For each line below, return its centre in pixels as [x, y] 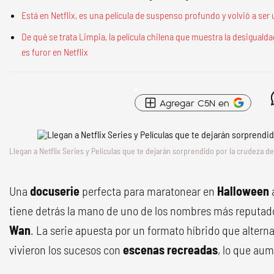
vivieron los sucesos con [66, 250]
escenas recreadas [170, 250]
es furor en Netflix [55, 52]
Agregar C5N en [194, 102]
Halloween [244, 191]
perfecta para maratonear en [150, 191]
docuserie [56, 191]
